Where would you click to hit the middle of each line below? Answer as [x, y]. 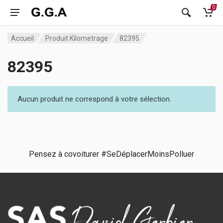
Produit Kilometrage [77, 38]
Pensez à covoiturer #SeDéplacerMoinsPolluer [111, 154]
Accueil [22, 38]
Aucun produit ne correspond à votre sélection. [94, 99]
